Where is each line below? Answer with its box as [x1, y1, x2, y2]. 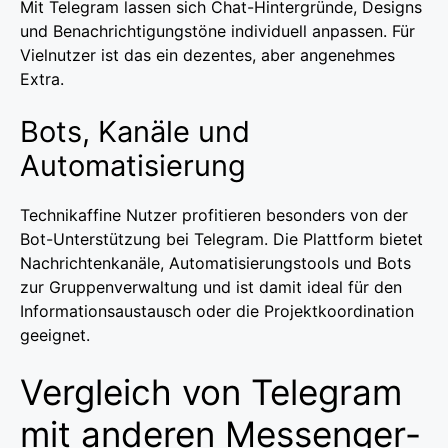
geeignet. [20, 324, 90, 345]
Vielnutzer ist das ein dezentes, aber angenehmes [20, 44, 395, 65]
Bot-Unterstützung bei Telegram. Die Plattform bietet [20, 228, 423, 249]
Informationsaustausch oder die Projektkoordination [20, 300, 414, 321]
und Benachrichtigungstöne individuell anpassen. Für [20, 20, 415, 41]
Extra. [20, 68, 64, 89]
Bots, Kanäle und [20, 113, 250, 149]
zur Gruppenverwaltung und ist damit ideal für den [20, 276, 402, 297]
